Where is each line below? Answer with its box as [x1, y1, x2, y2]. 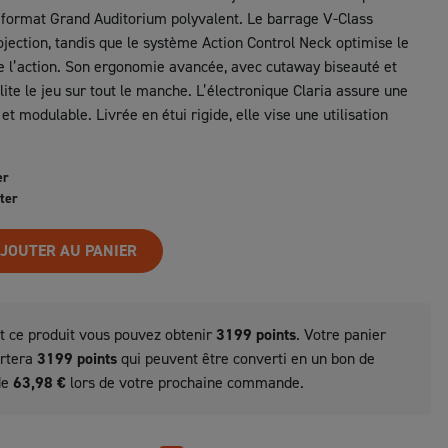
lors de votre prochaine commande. [66, 372, 304, 393]
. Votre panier [296, 324, 386, 345]
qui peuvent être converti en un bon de [117, 348, 375, 369]
